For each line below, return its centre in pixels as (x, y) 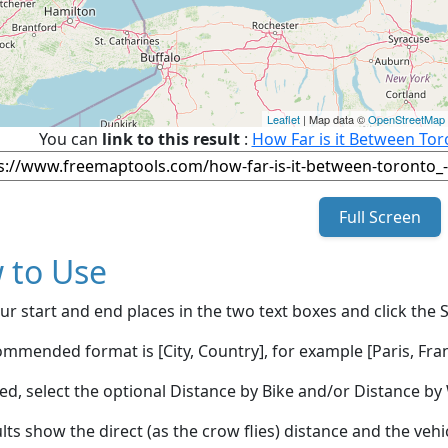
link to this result (170, 138)
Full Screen (379, 216)
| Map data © (334, 118)
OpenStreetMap (406, 118)
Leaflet (283, 118)
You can (70, 138)
